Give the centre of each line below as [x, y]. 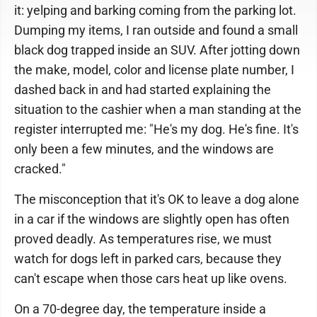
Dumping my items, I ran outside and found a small [156, 30]
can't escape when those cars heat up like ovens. [151, 278]
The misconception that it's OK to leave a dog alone [157, 199]
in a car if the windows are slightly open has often [152, 219]
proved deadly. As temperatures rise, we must [143, 239]
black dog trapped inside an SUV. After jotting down [157, 50]
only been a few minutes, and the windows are [144, 149]
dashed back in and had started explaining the [143, 90]
